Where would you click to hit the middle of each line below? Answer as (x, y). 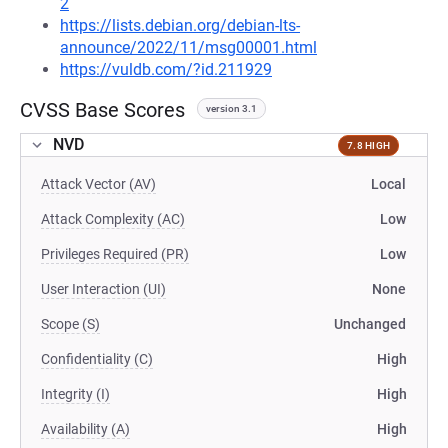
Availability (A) (85, 429)
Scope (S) (70, 324)
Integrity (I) (75, 394)
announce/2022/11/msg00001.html (188, 47)
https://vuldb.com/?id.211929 (166, 69)
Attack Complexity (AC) (113, 219)
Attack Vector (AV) (98, 184)
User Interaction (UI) (103, 289)
